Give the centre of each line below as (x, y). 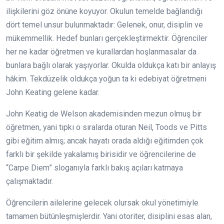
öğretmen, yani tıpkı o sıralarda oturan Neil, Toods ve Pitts (106, 127)
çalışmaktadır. (29, 181)
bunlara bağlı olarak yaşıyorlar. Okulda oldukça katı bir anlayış (111, 65)
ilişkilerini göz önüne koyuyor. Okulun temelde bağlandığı (104, 11)
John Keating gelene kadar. (53, 92)
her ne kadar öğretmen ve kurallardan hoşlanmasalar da (101, 52)
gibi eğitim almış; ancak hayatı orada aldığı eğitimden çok (105, 141)
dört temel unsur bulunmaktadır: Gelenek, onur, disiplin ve (104, 25)
